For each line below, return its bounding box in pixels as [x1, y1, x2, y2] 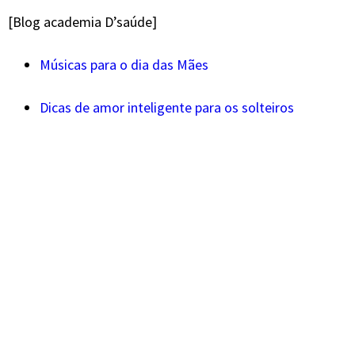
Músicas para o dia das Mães [40, 55, 208, 74]
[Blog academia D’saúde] [8, 12, 157, 31]
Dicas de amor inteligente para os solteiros [40, 97, 294, 116]
